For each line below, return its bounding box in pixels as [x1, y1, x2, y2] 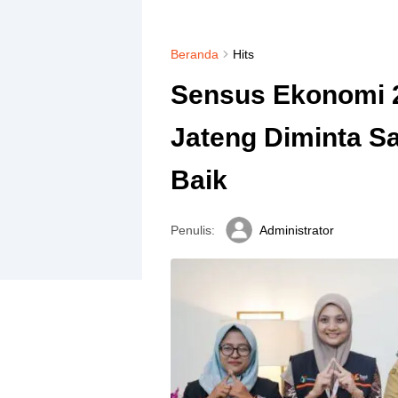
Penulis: [170, 223, 215, 237]
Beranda [170, 47, 219, 61]
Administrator [259, 223, 334, 237]
